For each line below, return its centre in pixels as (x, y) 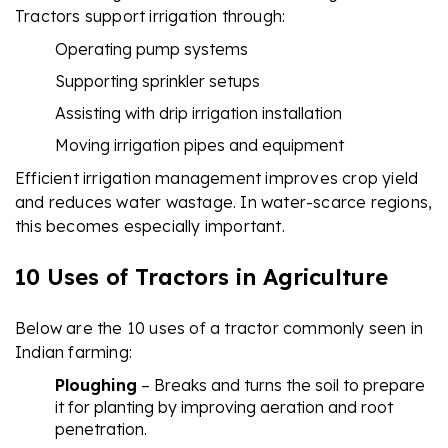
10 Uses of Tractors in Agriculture (201, 276)
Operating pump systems (151, 48)
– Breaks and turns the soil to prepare (281, 384)
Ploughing (96, 384)
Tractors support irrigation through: (150, 15)
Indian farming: (73, 351)
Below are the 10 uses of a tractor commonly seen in (219, 327)
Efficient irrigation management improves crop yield (217, 177)
